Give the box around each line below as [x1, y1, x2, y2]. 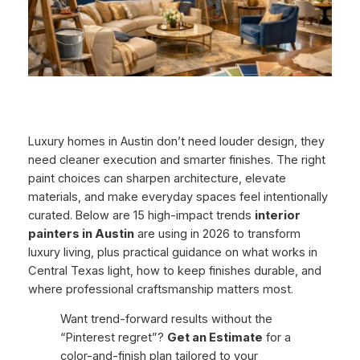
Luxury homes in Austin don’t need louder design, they [27, 133, 325, 149]
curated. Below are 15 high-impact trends [27, 207, 255, 223]
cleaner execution [59, 152, 157, 167]
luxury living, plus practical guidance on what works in [27, 244, 317, 260]
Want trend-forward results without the [59, 312, 272, 327]
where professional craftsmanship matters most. [27, 281, 293, 297]
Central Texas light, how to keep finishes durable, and [27, 263, 321, 278]
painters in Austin [27, 226, 134, 241]
